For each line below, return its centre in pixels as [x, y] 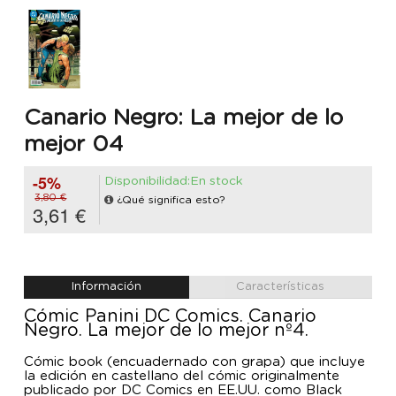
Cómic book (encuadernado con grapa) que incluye [194, 362]
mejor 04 [73, 144]
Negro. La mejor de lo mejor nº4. [166, 331]
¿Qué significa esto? [171, 200]
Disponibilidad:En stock [174, 182]
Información [106, 287]
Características [281, 287]
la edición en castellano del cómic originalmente [182, 377]
